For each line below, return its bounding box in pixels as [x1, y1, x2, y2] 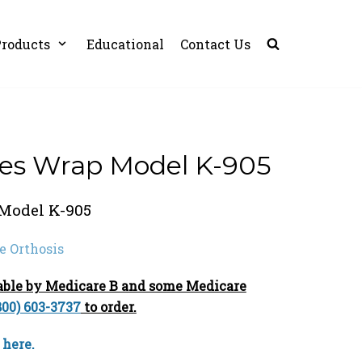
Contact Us [180, 35, 250, 53]
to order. [80, 298, 137, 316]
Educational [86, 35, 164, 53]
